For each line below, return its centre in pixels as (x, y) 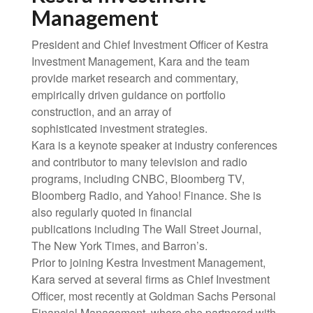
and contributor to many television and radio (139, 162)
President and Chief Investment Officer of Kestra (150, 44)
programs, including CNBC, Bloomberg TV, (138, 179)
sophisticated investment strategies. (119, 128)
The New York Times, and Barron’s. (119, 246)
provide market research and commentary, (135, 78)
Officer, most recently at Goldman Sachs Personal (154, 296)
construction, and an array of (101, 111)
